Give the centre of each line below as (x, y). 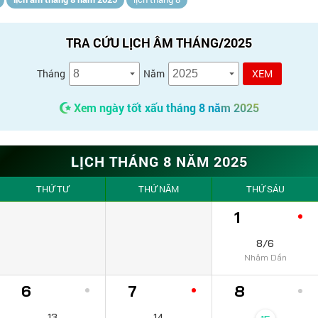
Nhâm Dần (265, 257)
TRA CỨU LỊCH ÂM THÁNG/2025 (159, 43)
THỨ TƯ (52, 189)
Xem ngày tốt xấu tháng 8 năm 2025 (165, 108)
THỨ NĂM (159, 189)
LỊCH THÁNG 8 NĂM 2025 (159, 161)
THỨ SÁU (265, 189)
